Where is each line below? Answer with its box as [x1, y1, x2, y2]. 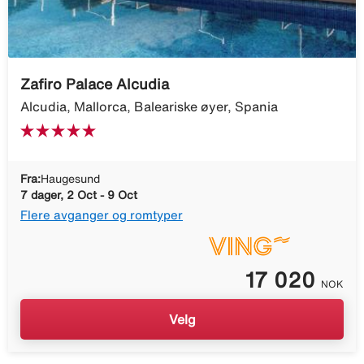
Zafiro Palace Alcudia [20, 76, 169, 91]
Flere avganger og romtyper [20, 208, 183, 221]
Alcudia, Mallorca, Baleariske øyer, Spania [20, 99, 278, 113]
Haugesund [41, 172, 100, 184]
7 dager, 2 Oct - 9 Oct [20, 188, 137, 201]
